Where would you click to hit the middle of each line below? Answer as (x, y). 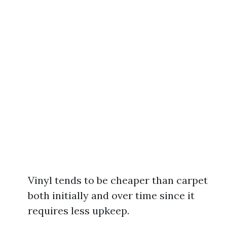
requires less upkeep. (79, 211)
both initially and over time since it (111, 195)
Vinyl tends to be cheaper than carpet (118, 180)
